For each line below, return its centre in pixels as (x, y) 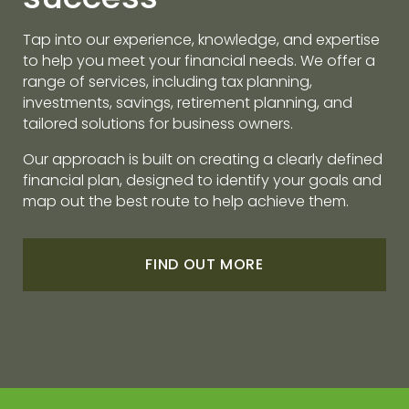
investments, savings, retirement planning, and (188, 103)
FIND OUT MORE (204, 265)
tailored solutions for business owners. (158, 124)
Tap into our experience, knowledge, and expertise (201, 40)
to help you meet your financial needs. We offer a (199, 61)
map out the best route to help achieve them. (186, 202)
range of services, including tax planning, (168, 82)
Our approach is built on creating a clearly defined (203, 160)
